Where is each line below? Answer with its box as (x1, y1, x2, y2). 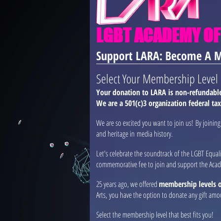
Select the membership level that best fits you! (96, 209, 216, 220)
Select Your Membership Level (96, 70, 218, 87)
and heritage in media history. (96, 128, 173, 139)
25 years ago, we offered (96, 179, 159, 189)
